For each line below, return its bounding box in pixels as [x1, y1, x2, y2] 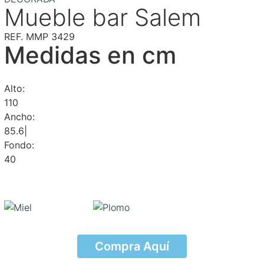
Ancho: [4, 110, 35, 123]
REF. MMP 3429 [4, 30, 75, 42]
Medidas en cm [4, 40, 176, 70]
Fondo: [4, 138, 34, 151]
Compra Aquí [94, 239, 169, 253]
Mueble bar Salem [4, 2, 201, 32]
